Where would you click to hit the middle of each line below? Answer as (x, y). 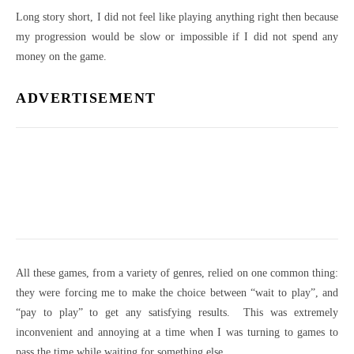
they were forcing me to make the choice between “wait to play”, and (177, 293)
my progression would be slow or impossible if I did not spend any (177, 37)
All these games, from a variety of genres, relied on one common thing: (177, 273)
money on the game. (61, 56)
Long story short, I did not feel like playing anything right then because (177, 17)
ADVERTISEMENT (86, 98)
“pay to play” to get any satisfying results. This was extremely (177, 313)
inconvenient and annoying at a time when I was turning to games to (177, 332)
